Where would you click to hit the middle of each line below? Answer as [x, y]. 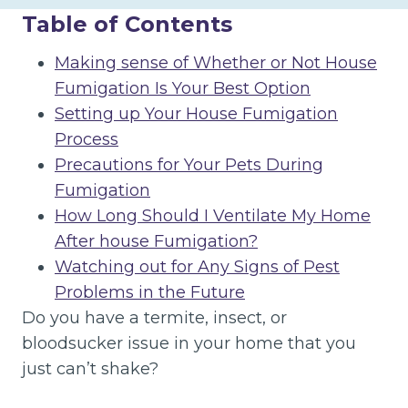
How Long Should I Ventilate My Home [213, 216]
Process [87, 139]
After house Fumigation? [156, 241]
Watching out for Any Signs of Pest [197, 267]
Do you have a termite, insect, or [154, 318]
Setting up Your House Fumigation [196, 114]
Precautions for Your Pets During [189, 165]
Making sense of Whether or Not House [216, 63]
